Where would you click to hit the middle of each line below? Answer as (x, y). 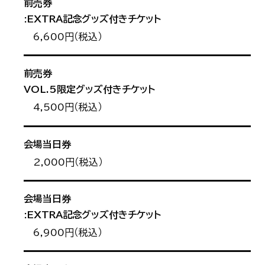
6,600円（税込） (68, 37)
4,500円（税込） (68, 107)
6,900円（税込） (68, 233)
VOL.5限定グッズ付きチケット (89, 90)
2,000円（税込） (68, 162)
